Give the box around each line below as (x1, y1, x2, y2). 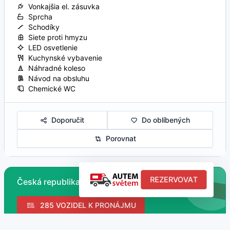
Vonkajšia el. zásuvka (24, 2, 100, 11)
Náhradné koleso (24, 63, 85, 72)
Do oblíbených (138, 115, 190, 124)
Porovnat (101, 133, 136, 143)
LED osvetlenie (24, 43, 78, 52)
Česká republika (17, 176, 80, 187)
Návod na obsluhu (24, 73, 89, 83)
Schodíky (24, 22, 60, 31)
